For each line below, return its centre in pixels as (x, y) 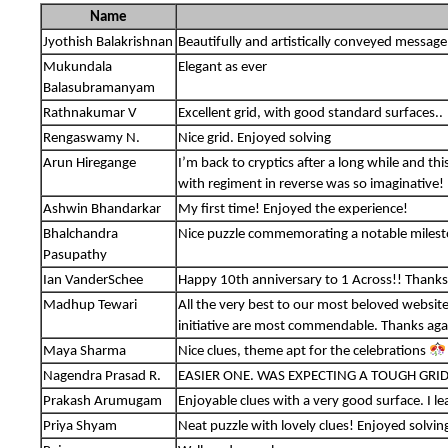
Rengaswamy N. (92, 138)
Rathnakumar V (90, 113)
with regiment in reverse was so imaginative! (311, 184)
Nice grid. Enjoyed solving (255, 138)
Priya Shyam (80, 426)
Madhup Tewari (90, 305)
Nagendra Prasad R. (102, 376)
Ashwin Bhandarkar (102, 209)
